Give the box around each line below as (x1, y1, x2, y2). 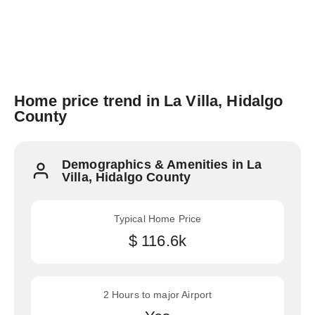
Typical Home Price (113, 213, 202, 224)
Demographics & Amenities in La (62, 157, 262, 172)
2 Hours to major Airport (103, 289, 212, 300)
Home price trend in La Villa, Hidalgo (14, 92, 283, 110)
